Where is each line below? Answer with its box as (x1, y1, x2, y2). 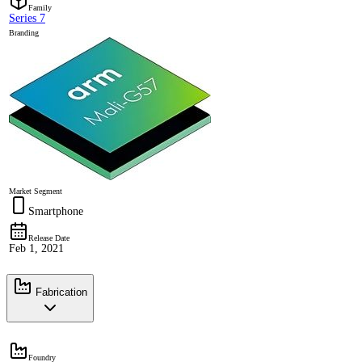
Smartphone (28, 204, 83, 217)
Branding (9, 27, 39, 37)
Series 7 (9, 11, 45, 24)
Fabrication (32, 285, 87, 298)
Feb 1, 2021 (9, 242, 64, 255)
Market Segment (9, 186, 62, 196)
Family (28, 2, 52, 12)
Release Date (28, 233, 69, 242)
